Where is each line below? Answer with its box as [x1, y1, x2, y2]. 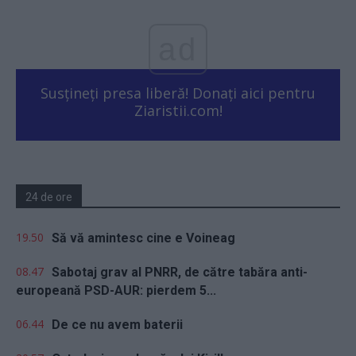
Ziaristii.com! [133, 100, 222, 120]
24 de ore [25, 190, 72, 203]
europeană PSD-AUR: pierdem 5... [16, 282, 216, 298]
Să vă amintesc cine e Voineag [52, 230, 235, 246]
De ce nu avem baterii [52, 316, 183, 332]
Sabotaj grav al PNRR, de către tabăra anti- [52, 264, 308, 280]
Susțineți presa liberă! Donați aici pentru [41, 83, 315, 103]
